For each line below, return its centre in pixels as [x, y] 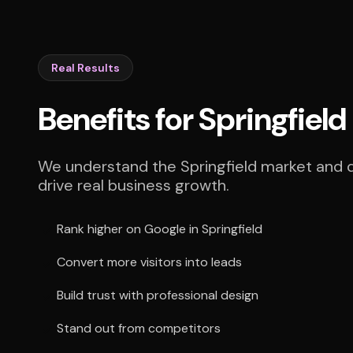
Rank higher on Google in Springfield [160, 229]
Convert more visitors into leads [149, 262]
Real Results [85, 68]
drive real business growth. [134, 185]
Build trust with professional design [158, 295]
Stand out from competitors [139, 328]
